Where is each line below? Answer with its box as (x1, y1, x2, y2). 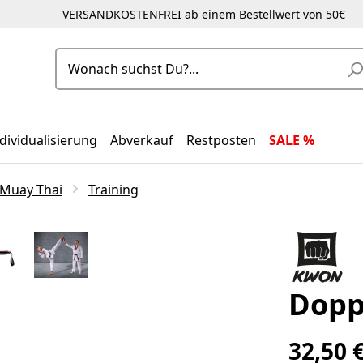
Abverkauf (110, 131, 174, 149)
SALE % (269, 131, 315, 149)
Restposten (186, 131, 257, 149)
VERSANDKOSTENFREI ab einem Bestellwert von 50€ (62, 6, 345, 22)
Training (88, 181, 139, 199)
